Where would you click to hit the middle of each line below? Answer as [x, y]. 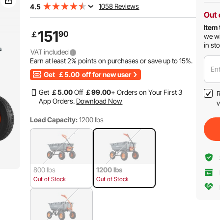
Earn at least [49, 61]
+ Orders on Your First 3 [147, 92]
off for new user [106, 74]
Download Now [99, 101]
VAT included [50, 52]
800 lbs [45, 170]
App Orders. [57, 101]
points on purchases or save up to [128, 61]
